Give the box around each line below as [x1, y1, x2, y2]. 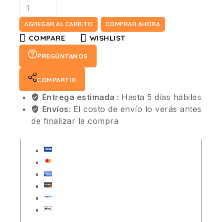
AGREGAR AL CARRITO [24, 20, 93, 28]
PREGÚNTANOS [37, 52, 88, 60]
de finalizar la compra [31, 116, 118, 126]
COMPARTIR [37, 76, 76, 84]
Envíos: [42, 104, 73, 114]
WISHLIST [89, 33, 126, 43]
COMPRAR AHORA [105, 20, 160, 28]
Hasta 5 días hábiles [121, 92, 201, 103]
